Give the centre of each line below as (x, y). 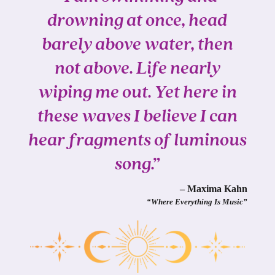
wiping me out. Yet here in (137, 93)
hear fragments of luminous (137, 141)
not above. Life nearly (137, 69)
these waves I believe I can (137, 117)
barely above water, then (137, 45)
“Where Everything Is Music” (197, 202)
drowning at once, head (137, 21)
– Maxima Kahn (214, 189)
